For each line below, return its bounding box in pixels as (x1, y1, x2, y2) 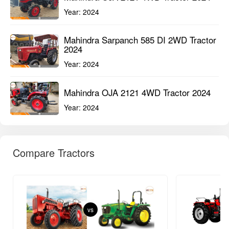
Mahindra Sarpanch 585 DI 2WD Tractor (64, 33, 216, 46)
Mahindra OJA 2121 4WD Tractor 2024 (64, 85, 211, 99)
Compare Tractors (13, 145, 95, 160)
